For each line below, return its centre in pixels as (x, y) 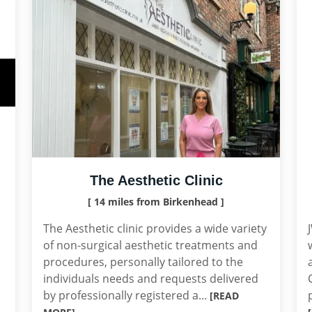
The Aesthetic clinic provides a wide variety (155, 228)
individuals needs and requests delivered (151, 279)
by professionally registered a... (126, 295)
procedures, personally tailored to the (143, 262)
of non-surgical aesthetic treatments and (150, 245)
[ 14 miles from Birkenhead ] (156, 202)
